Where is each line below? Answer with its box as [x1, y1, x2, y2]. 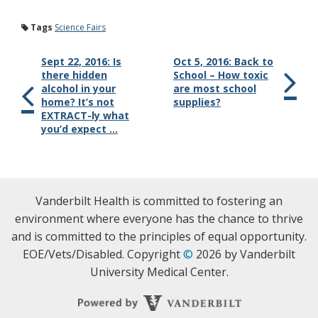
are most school [173, 82, 256, 95]
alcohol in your [41, 82, 116, 95]
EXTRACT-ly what [41, 109, 129, 122]
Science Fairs [55, 21, 106, 33]
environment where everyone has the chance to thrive [15, 211, 303, 226]
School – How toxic [173, 68, 268, 82]
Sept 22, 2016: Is [41, 55, 121, 68]
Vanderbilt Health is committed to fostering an [35, 193, 283, 209]
